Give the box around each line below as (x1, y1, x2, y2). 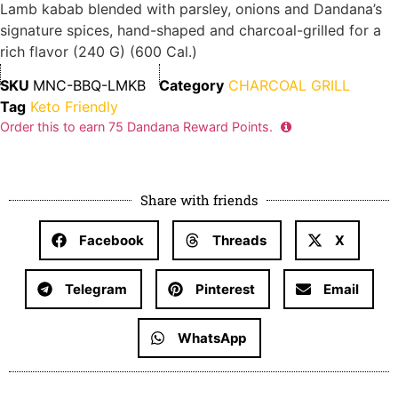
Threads (211, 231, 267, 249)
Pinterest (195, 280, 255, 298)
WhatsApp (177, 329, 246, 346)
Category (159, 76, 224, 95)
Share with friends (140, 191, 258, 210)
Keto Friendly (30, 98, 118, 116)
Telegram (64, 280, 127, 298)
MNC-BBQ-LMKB (33, 76, 146, 95)
